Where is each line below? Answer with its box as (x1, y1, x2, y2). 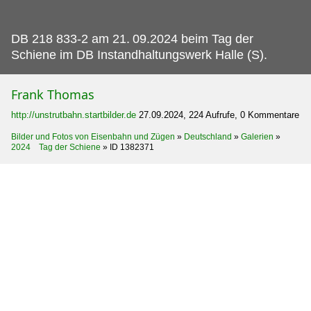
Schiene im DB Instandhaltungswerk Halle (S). (11, 47, 267, 62)
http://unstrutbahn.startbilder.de (11, 109, 136, 120)
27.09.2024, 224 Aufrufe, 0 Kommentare (139, 109, 299, 120)
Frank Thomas (11, 85, 94, 103)
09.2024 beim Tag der (133, 31, 253, 46)
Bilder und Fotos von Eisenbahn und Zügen (11, 131, 175, 142)
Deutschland (184, 131, 232, 142)
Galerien (241, 131, 274, 142)
